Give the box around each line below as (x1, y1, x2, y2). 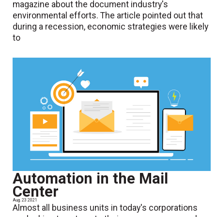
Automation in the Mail (13, 170, 169, 188)
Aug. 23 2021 (13, 198, 38, 203)
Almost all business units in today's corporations (13, 203, 198, 213)
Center (13, 183, 59, 201)
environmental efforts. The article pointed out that (13, 11, 203, 21)
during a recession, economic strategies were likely (13, 22, 209, 32)
